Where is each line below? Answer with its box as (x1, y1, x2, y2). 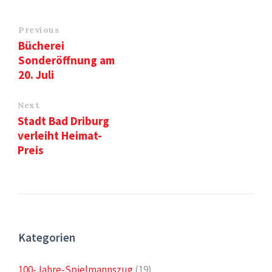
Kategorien (18, 230, 75, 245)
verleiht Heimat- (18, 128, 102, 143)
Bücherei (18, 38, 64, 53)
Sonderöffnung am (18, 53, 115, 67)
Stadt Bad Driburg (18, 114, 109, 128)
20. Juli (18, 67, 54, 82)
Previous (18, 24, 59, 35)
